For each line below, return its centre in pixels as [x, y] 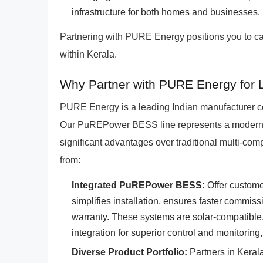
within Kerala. [88, 54]
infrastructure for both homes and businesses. [166, 12]
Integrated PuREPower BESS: [138, 185]
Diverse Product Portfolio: [129, 252]
